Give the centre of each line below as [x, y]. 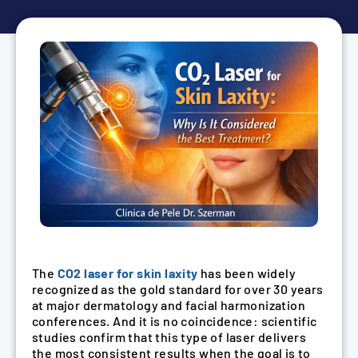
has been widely [247, 272]
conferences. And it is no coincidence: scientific [175, 320]
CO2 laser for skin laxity [127, 272]
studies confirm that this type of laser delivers [169, 336]
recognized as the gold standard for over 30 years [178, 288]
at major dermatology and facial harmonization [169, 304]
